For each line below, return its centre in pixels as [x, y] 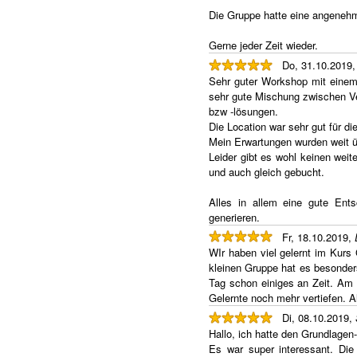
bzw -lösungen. [243, 111]
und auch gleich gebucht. [267, 171]
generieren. [234, 217]
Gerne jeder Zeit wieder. [263, 45]
